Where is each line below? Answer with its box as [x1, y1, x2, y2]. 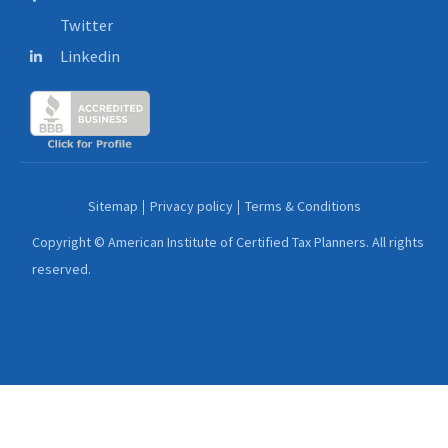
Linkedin [59, 46, 120, 67]
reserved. [32, 259, 91, 278]
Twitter [59, 15, 113, 36]
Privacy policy [149, 196, 233, 215]
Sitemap [87, 196, 138, 215]
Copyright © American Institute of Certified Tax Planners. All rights [32, 232, 424, 251]
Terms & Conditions [244, 196, 361, 215]
